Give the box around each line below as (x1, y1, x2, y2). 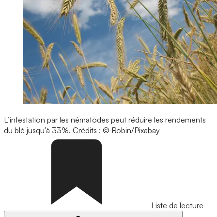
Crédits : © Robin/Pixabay (73, 125, 160, 136)
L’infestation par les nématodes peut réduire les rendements (4, 115, 206, 125)
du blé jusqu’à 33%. (4, 125, 73, 136)
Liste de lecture (151, 201, 203, 211)
